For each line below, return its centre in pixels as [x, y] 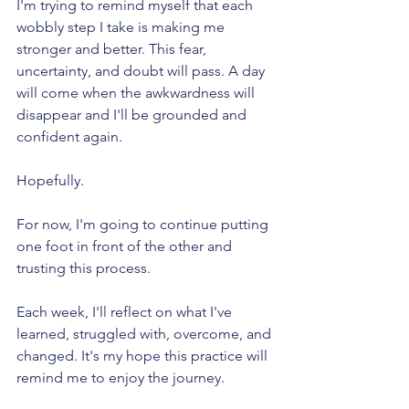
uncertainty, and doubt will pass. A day [142, 71]
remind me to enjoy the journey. [121, 378]
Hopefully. [50, 181]
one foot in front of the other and [126, 246]
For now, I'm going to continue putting [144, 225]
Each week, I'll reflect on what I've [126, 312]
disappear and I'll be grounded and [133, 115]
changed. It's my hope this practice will [144, 356]
